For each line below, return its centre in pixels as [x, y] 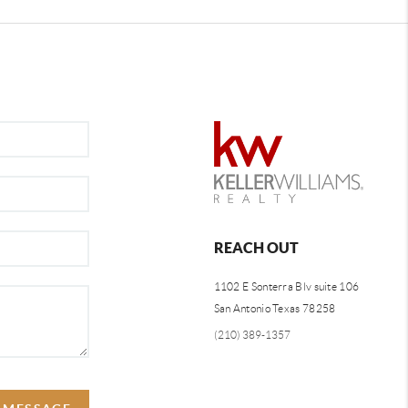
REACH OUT [256, 247]
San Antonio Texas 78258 [275, 308]
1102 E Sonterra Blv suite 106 [286, 286]
